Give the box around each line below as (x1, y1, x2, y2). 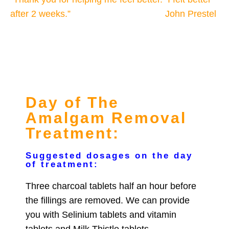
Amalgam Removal (26, 109, 187, 127)
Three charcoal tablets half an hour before (26, 181, 196, 192)
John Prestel (73, 9, 216, 19)
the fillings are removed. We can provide (26, 195, 190, 206)
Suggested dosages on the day (26, 151, 193, 161)
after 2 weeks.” (10, 9, 73, 19)
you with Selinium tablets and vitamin (26, 210, 176, 220)
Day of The (26, 94, 119, 111)
